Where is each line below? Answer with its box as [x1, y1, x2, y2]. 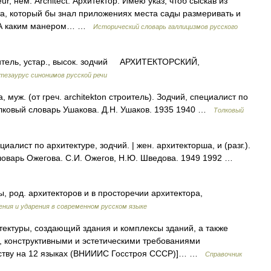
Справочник [205, 250, 242, 258]
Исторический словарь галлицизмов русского [93, 23, 238, 30]
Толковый [214, 106, 244, 114]
